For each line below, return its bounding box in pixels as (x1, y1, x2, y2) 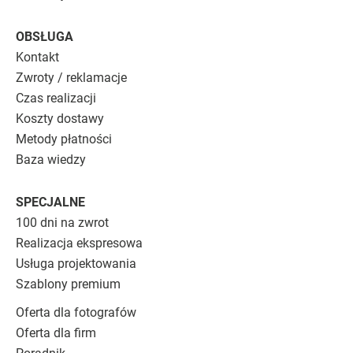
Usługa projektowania (16, 255, 136, 271)
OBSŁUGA (16, 28, 73, 44)
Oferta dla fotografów (16, 304, 136, 320)
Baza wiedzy (16, 151, 86, 167)
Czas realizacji (16, 90, 96, 106)
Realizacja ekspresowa (16, 235, 143, 251)
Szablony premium (16, 276, 121, 292)
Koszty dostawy (16, 110, 104, 126)
